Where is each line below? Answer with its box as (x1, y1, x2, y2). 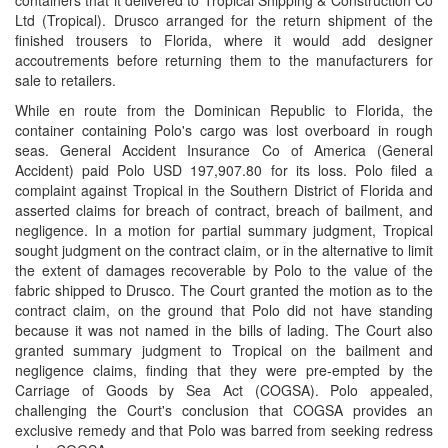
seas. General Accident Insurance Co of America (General (15, 140, 433, 160)
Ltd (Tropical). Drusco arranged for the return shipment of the (15, 10, 433, 30)
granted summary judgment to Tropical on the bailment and (15, 340, 433, 360)
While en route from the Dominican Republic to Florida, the (15, 100, 433, 120)
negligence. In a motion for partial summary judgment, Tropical (15, 220, 433, 240)
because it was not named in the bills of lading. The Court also (15, 320, 433, 340)
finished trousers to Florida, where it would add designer (15, 30, 433, 50)
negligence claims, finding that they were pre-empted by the (15, 360, 433, 380)
